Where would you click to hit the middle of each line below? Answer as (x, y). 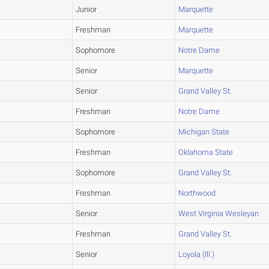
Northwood (197, 193)
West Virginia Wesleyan (219, 214)
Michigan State (204, 132)
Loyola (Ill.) (197, 255)
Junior (86, 10)
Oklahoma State (206, 153)
